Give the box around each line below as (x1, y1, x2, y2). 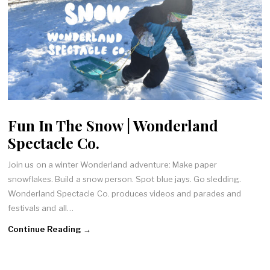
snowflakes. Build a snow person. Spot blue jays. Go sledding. (8, 174, 242, 184)
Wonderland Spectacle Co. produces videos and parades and (8, 189, 241, 199)
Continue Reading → (8, 224, 91, 234)
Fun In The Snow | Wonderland (8, 115, 219, 135)
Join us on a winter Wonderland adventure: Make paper (8, 160, 218, 170)
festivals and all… (8, 203, 74, 213)
